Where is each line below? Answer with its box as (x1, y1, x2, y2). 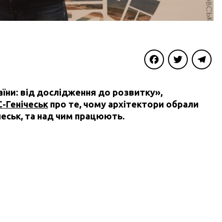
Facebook (144, 75, 179, 84)
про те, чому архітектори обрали (48, 99, 199, 110)
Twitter (168, 75, 194, 84)
